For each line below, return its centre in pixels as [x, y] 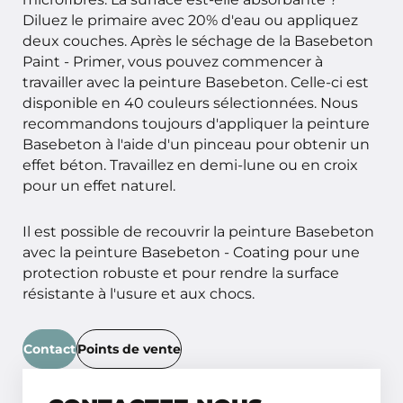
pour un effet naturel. [99, 185]
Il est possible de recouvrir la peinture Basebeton [198, 231]
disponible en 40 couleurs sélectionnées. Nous [190, 102]
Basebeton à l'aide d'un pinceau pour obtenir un [196, 143]
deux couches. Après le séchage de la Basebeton [198, 40]
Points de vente [129, 349]
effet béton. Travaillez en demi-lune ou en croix [190, 164]
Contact [49, 349]
